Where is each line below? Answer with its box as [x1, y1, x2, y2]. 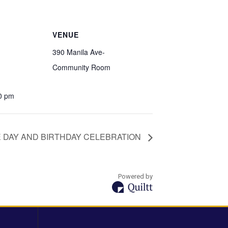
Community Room [52, 62, 110, 72]
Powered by [118, 172, 153, 180]
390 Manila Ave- [52, 47, 105, 57]
